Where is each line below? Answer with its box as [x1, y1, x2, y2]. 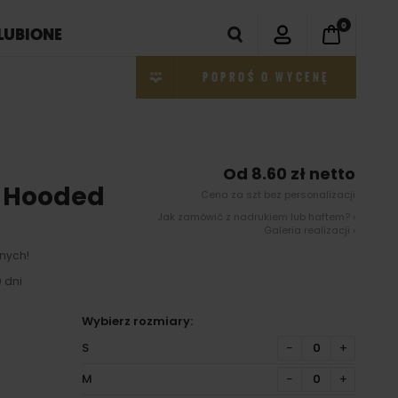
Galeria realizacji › [264, 223, 355, 237]
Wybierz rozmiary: [82, 313, 194, 330]
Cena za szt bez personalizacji [201, 187, 355, 202]
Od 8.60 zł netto [223, 163, 355, 185]
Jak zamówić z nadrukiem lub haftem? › [157, 210, 355, 224]
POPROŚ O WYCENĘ [203, 69, 330, 85]
